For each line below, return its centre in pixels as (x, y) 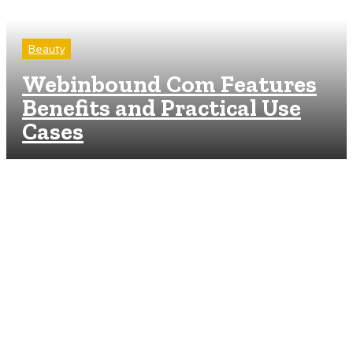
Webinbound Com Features (169, 84)
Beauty (46, 49)
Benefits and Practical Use (162, 108)
